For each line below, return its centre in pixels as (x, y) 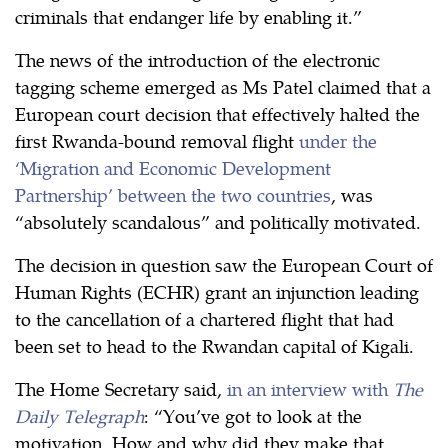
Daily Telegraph (79, 415)
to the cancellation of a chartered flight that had (204, 318)
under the (338, 140)
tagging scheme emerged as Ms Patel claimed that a (223, 86)
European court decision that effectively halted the (217, 113)
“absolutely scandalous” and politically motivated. (218, 221)
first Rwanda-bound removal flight (157, 140)
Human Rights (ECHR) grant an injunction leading (217, 291)
